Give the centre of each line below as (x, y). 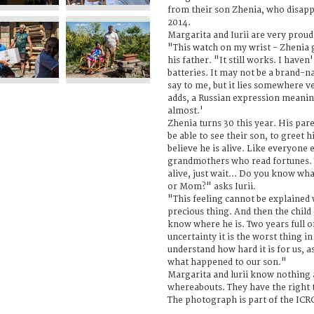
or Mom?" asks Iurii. (212, 186)
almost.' (185, 111)
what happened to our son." (227, 262)
